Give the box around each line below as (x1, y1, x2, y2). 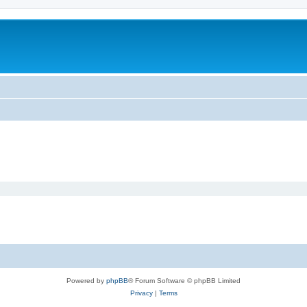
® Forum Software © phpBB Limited (128, 277, 241, 284)
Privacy (130, 289, 153, 297)
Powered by (66, 277, 106, 284)
